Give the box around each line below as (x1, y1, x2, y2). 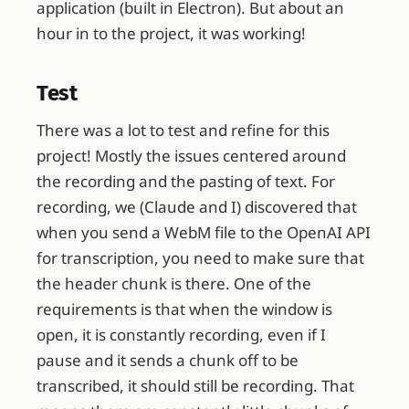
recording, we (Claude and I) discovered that (37, 196, 357, 218)
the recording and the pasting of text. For (37, 171, 335, 193)
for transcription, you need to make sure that (37, 247, 364, 269)
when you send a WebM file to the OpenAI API (37, 222, 371, 244)
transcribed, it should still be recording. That (37, 375, 354, 397)
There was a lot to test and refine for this (37, 120, 330, 142)
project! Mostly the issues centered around (37, 145, 346, 167)
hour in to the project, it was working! (37, 22, 306, 44)
